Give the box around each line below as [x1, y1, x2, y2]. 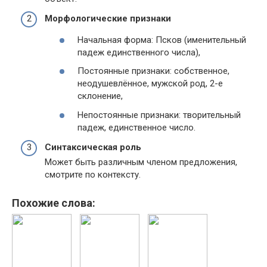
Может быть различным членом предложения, [45, 157, 237, 167]
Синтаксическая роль [45, 142, 141, 153]
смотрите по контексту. [45, 169, 141, 180]
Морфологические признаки [45, 13, 171, 24]
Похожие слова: [12, 197, 95, 209]
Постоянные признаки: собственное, [77, 66, 229, 76]
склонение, [77, 91, 123, 101]
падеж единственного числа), [77, 46, 200, 58]
